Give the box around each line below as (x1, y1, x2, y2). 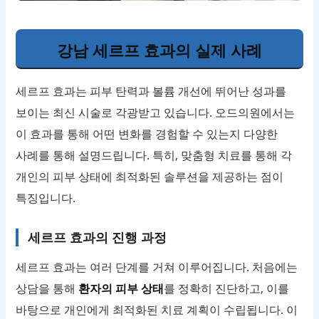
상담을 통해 (16, 281, 79, 297)
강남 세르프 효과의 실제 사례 (57, 39, 262, 61)
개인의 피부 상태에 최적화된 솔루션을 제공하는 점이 (16, 169, 284, 185)
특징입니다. (16, 190, 76, 206)
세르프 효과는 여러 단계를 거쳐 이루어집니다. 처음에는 (16, 259, 298, 276)
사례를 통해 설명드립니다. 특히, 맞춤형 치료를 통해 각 (16, 147, 293, 164)
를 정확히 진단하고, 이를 (164, 281, 290, 297)
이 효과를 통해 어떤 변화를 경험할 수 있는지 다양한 (16, 126, 278, 142)
